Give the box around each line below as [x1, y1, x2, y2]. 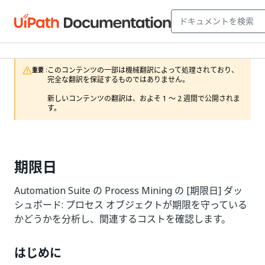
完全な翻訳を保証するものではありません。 [47, 75, 189, 85]
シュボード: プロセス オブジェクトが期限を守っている [14, 198, 247, 212]
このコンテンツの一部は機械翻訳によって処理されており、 [47, 65, 238, 76]
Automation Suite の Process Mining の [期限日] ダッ [14, 183, 243, 198]
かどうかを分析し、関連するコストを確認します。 [14, 212, 231, 226]
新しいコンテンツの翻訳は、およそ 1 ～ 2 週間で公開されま [47, 93, 240, 104]
